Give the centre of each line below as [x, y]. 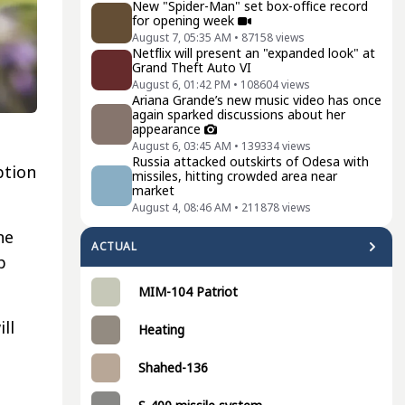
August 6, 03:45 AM [182, 146]
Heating [161, 330]
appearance [166, 129]
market [153, 190]
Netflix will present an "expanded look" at [254, 53]
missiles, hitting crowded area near [235, 176]
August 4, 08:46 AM [182, 207]
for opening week [183, 20]
